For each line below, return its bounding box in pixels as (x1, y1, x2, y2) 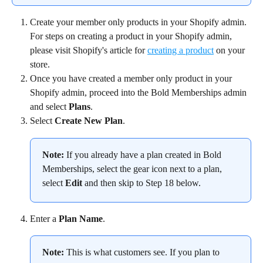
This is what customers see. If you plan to (64, 247, 222, 258)
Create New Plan (55, 116, 123, 126)
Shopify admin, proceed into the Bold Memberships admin (30, 87, 249, 98)
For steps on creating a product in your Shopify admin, (30, 31, 234, 42)
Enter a (30, 213, 59, 224)
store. (30, 59, 50, 70)
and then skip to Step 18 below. (82, 177, 201, 188)
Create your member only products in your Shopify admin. (30, 17, 249, 28)
